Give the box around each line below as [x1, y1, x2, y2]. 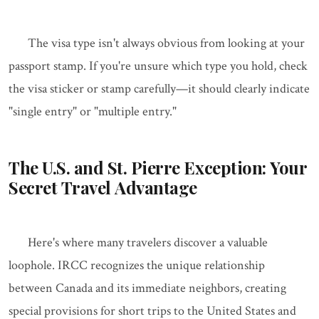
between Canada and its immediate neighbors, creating [9, 280, 286, 296]
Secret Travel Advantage [9, 176, 197, 199]
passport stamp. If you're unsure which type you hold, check [9, 58, 308, 74]
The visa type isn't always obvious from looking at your [28, 35, 305, 51]
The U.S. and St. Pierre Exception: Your [9, 156, 308, 179]
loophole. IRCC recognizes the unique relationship [9, 257, 265, 273]
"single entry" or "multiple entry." [9, 103, 177, 120]
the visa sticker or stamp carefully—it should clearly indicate [9, 80, 310, 97]
